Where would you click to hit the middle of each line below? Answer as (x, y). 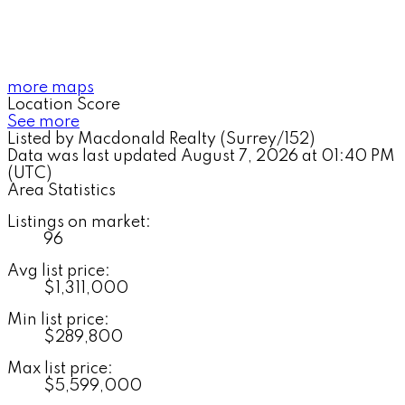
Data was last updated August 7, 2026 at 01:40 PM (201, 156)
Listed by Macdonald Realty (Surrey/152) (161, 139)
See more (43, 122)
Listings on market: (79, 222)
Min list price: (58, 320)
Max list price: (60, 368)
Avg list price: (59, 271)
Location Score (64, 104)
